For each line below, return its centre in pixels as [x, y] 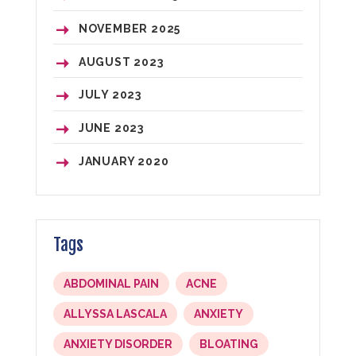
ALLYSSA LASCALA [115, 314]
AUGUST [106, 62]
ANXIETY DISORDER [118, 344]
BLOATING [228, 344]
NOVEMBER [114, 29]
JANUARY [108, 161]
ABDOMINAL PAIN [111, 284]
